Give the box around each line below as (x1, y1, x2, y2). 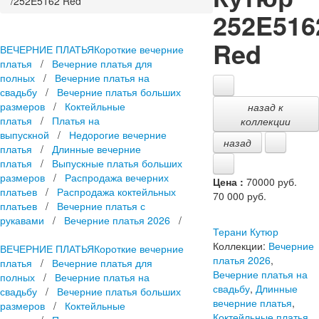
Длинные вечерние (52, 141, 141, 156)
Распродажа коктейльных (57, 184, 176, 199)
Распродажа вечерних (65, 169, 169, 184)
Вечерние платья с (57, 198, 145, 213)
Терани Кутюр (212, 224, 278, 239)
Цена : (212, 174, 244, 189)
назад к (248, 99, 284, 114)
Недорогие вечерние (69, 127, 167, 142)
